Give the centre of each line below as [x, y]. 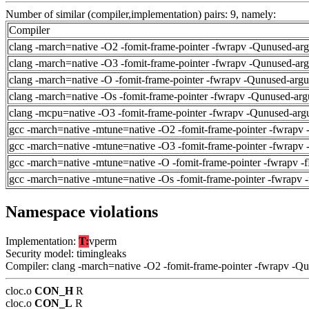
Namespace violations [82, 211]
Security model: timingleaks [66, 253]
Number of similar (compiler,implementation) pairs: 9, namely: [141, 14]
